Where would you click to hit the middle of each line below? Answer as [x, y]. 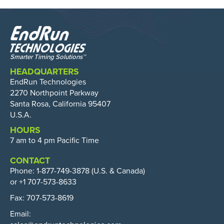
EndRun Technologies [48, 82]
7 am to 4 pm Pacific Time [54, 140]
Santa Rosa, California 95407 [60, 104]
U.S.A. [21, 115]
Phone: [23, 171]
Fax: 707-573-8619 [42, 198]
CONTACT [30, 161]
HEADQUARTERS [44, 72]
